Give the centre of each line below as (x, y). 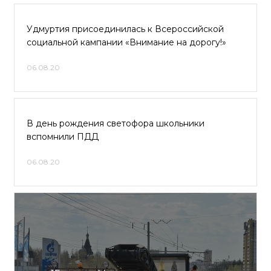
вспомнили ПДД (63, 137)
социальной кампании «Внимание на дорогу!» (126, 42)
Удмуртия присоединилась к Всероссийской (125, 29)
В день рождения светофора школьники (116, 123)
